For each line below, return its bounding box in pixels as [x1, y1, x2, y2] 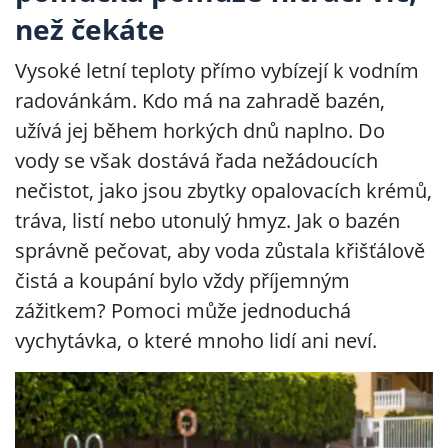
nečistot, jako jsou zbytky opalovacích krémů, [15, 177, 432, 204]
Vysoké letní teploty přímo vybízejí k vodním [15, 57, 419, 84]
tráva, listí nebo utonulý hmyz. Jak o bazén [15, 207, 400, 234]
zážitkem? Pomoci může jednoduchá [15, 297, 351, 324]
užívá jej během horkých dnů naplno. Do [15, 117, 385, 144]
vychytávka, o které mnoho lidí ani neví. [15, 327, 377, 354]
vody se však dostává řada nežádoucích [15, 147, 378, 174]
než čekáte [15, 10, 165, 48]
